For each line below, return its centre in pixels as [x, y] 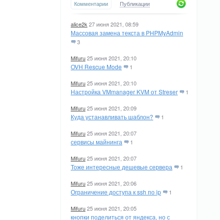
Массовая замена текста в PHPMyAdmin [127, 33]
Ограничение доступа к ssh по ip [116, 192]
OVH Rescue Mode [96, 67]
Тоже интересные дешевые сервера [122, 167]
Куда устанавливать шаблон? [112, 117]
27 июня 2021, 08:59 [114, 24]
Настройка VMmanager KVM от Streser [124, 92]
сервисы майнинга [96, 142]
